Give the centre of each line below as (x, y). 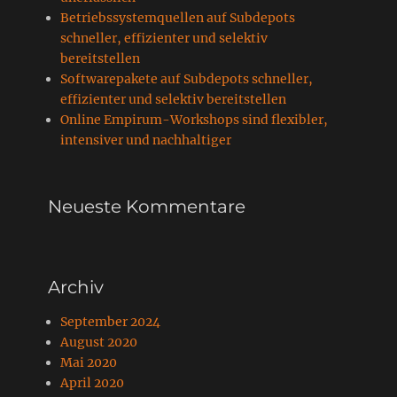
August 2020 (99, 342)
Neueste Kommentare (147, 206)
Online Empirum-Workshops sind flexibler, (194, 119)
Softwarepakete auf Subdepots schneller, (187, 78)
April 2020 (92, 382)
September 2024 (110, 321)
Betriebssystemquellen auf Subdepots (178, 17)
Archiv (76, 287)
